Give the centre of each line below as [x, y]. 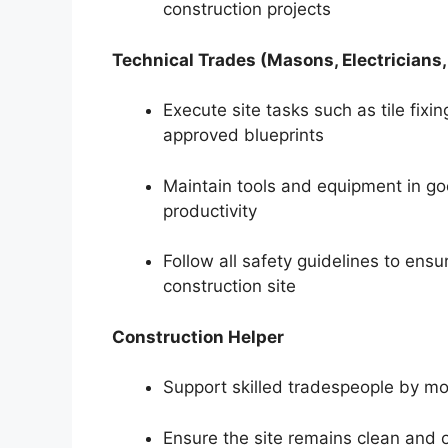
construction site [229, 286]
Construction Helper [198, 336]
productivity [210, 210]
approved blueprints [243, 135]
